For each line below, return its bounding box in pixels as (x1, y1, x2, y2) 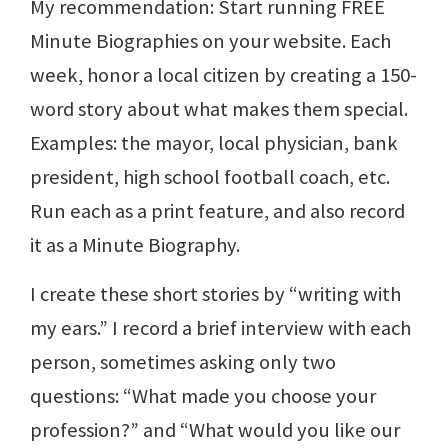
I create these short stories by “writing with (30, 280, 401, 307)
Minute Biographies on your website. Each (30, 27, 391, 54)
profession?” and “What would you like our (30, 416, 400, 443)
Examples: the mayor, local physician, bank (30, 129, 398, 156)
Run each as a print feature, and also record (30, 197, 405, 224)
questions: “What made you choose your (30, 382, 376, 409)
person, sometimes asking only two (30, 348, 336, 375)
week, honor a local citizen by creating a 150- (30, 61, 417, 88)
